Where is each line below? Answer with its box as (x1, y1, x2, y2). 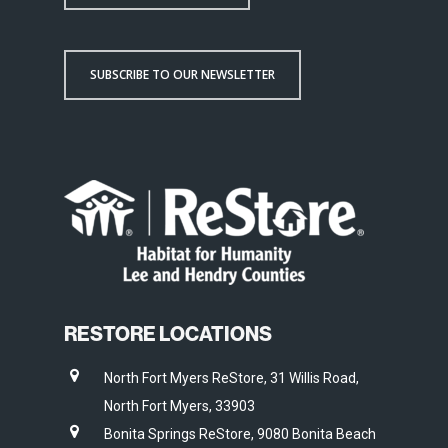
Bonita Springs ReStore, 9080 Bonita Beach (104, 426, 376, 442)
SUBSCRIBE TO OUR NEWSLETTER (90, 66, 275, 83)
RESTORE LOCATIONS (64, 321, 272, 346)
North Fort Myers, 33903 (104, 398, 255, 414)
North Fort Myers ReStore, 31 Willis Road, (104, 370, 359, 386)
